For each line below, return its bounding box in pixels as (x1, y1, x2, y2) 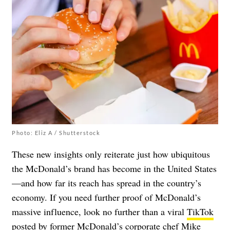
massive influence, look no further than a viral (12, 205, 187, 218)
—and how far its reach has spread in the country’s (12, 176, 201, 189)
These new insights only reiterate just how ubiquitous (12, 147, 210, 160)
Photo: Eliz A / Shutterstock (12, 129, 100, 136)
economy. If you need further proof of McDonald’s (12, 190, 201, 203)
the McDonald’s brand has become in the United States (12, 162, 217, 175)
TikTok (187, 205, 214, 218)
